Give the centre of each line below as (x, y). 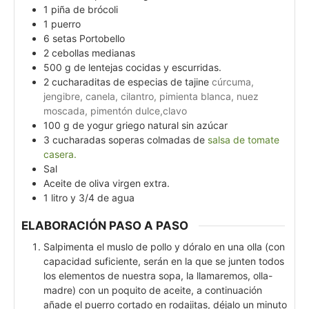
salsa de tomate (243, 140)
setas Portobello (89, 39)
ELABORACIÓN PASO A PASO (105, 226)
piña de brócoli (84, 10)
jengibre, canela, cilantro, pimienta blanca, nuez (151, 97)
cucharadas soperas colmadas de (130, 140)
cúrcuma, (233, 82)
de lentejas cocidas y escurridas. (148, 68)
